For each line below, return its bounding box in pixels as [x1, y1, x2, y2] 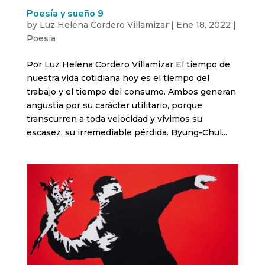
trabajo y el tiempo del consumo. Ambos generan [26, 86, 236, 97]
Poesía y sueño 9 [26, 7, 104, 20]
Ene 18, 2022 [176, 19, 231, 30]
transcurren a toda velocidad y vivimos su [26, 113, 202, 124]
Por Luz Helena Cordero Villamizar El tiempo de [26, 59, 230, 70]
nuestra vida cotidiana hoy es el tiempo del [26, 72, 209, 83]
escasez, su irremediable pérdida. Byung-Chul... [26, 127, 227, 138]
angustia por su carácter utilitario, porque [26, 99, 202, 111]
